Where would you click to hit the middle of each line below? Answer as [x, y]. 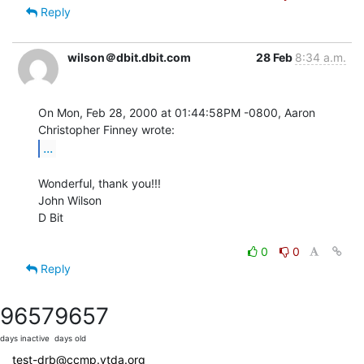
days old [70, 338]
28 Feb [275, 57]
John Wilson [70, 200]
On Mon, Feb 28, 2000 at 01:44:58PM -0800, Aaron [177, 112]
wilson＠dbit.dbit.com [129, 57]
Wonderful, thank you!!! [100, 183]
